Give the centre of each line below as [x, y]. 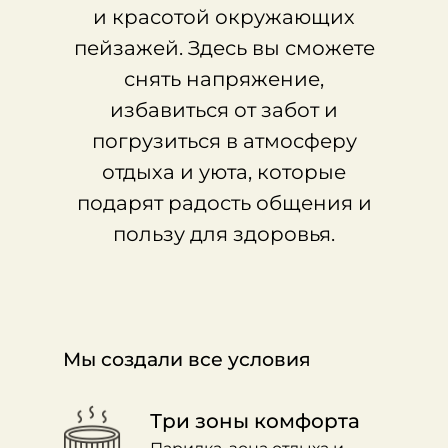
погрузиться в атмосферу [224, 141]
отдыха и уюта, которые [224, 172]
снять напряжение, [224, 79]
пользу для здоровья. [224, 234]
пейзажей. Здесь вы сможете [224, 48]
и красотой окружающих [224, 17]
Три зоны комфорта [255, 421]
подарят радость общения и [224, 203]
